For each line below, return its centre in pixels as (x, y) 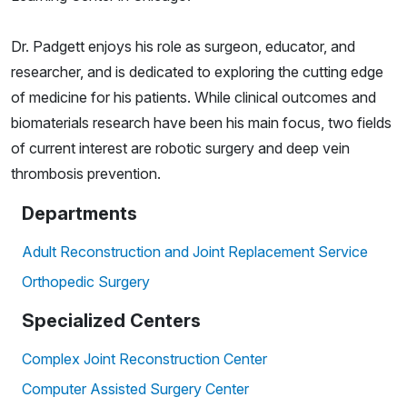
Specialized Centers (111, 320)
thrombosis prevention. (86, 173)
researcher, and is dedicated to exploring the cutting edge (197, 71)
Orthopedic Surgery (86, 281)
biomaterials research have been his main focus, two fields (201, 122)
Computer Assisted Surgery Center (135, 388)
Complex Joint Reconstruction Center (144, 358)
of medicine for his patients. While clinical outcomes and (194, 97)
